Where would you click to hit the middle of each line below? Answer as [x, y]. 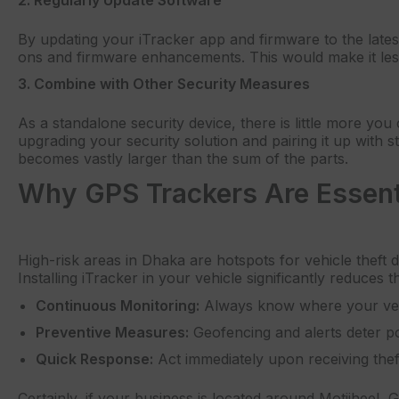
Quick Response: [94, 358]
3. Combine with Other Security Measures [164, 84]
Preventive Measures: [112, 332]
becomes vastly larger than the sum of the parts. [183, 159]
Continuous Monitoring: [118, 305]
